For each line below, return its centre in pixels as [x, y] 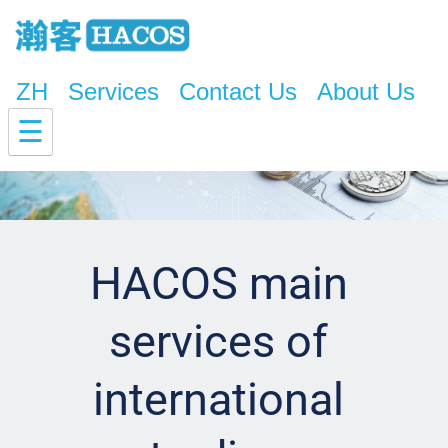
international [218, 399]
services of [218, 341]
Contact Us [238, 92]
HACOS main [218, 283]
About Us [366, 92]
